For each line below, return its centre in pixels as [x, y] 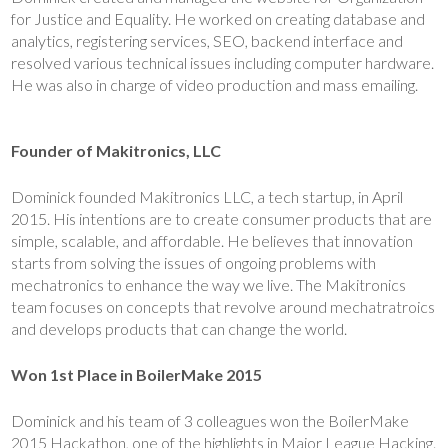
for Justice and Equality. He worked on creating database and [218, 18]
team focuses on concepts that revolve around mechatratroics [223, 306]
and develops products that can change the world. [179, 328]
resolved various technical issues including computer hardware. [223, 62]
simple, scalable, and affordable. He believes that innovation [212, 240]
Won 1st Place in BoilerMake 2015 [137, 374]
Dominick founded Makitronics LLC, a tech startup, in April [207, 196]
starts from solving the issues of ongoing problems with [194, 262]
